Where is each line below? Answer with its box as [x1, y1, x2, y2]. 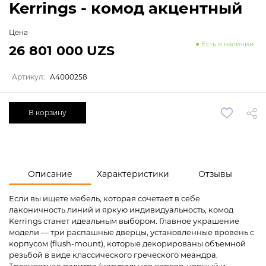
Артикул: [12, 72, 47, 82]
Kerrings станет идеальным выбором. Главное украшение [9, 216, 239, 226]
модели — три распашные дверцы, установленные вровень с [9, 227, 254, 237]
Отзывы [198, 169, 233, 180]
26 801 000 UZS [9, 43, 115, 59]
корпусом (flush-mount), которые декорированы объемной [9, 239, 246, 249]
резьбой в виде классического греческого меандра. [9, 250, 218, 260]
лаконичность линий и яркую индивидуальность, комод [9, 205, 233, 215]
